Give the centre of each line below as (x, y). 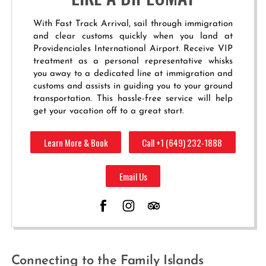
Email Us (133, 176)
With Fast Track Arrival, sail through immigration (133, 24)
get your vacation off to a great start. (108, 111)
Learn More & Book (76, 142)
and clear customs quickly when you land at (133, 36)
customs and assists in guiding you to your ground (133, 86)
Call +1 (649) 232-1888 (182, 142)
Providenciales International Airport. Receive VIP (133, 49)
